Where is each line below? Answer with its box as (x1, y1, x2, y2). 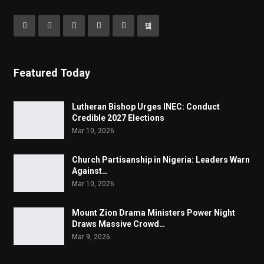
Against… (72, 166, 108, 176)
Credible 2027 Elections (72, 113, 164, 123)
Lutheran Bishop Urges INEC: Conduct (72, 101, 220, 111)
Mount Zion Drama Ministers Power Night (72, 207, 235, 217)
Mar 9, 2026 (72, 232, 110, 241)
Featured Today (14, 66, 90, 79)
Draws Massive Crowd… (72, 219, 165, 229)
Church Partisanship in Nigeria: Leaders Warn (72, 154, 250, 164)
